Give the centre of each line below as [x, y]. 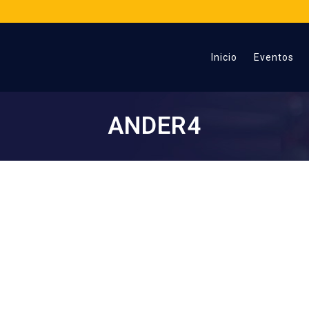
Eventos [274, 57]
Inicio [224, 57]
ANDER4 [154, 126]
